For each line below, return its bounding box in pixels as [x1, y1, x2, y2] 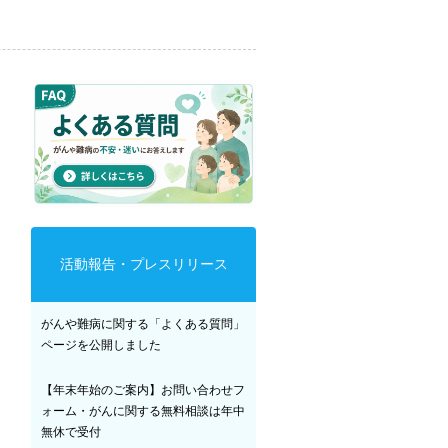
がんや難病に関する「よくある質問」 [41, 316, 245, 331]
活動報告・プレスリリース [59, 255, 228, 272]
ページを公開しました [41, 337, 161, 352]
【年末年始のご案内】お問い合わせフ [41, 382, 245, 397]
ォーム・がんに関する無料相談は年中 [41, 403, 245, 418]
